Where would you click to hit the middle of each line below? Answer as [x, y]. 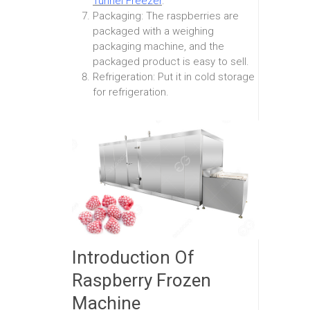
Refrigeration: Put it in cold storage [174, 77]
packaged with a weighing [153, 31]
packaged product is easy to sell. [171, 62]
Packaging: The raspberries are [166, 16]
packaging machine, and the [158, 47]
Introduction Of [133, 257]
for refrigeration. [131, 92]
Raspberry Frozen [142, 280]
